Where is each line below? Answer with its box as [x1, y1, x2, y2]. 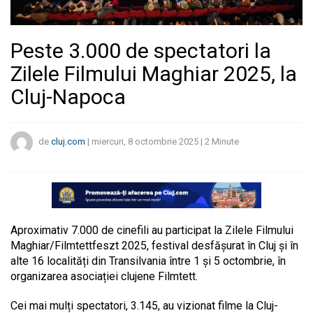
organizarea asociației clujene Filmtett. [10, 270, 198, 284]
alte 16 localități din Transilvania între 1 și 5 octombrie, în [10, 254, 286, 268]
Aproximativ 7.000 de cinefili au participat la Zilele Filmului [10, 224, 293, 238]
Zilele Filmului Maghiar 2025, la [10, 61, 297, 86]
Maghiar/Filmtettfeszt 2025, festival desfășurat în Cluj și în [10, 239, 298, 253]
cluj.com [51, 136, 85, 147]
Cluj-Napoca [10, 84, 126, 109]
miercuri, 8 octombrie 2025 [92, 136, 198, 147]
